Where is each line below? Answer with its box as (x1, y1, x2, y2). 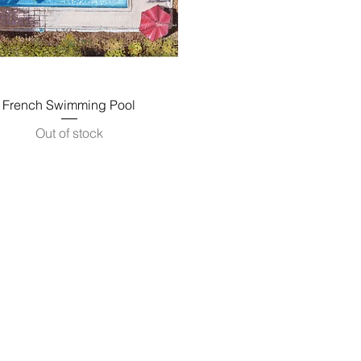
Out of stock (35, 124, 103, 141)
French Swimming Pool (2, 96, 136, 113)
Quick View (40, 95, 98, 110)
